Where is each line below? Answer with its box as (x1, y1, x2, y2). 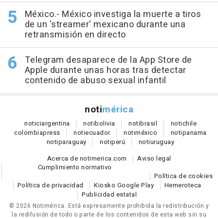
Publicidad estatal (82, 189, 137, 199)
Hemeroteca (164, 180, 201, 190)
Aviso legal (137, 153, 171, 163)
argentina (41, 118, 70, 128)
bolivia (95, 118, 115, 128)
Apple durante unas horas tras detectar (24, 63, 186, 77)
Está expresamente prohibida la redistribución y (68, 201, 209, 210)
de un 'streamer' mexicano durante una (24, 18, 185, 31)
